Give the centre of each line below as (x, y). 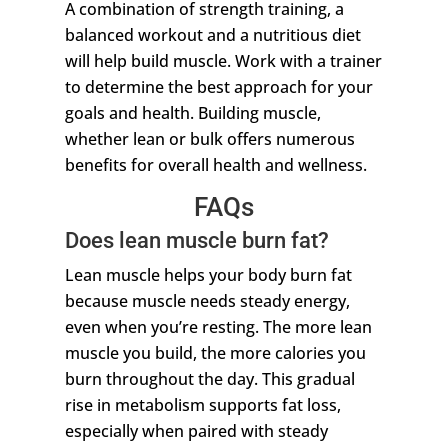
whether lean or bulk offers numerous (209, 139)
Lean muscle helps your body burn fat (208, 275)
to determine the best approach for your (218, 87)
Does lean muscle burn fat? (196, 241)
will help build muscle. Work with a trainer (223, 61)
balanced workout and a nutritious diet (212, 35)
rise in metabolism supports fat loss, (202, 405)
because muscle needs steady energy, (207, 301)
